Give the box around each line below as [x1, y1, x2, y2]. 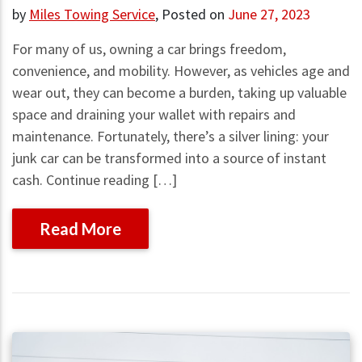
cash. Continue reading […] [12, 170, 177, 189]
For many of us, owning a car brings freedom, [12, 39, 286, 58]
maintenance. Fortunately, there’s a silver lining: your [12, 126, 329, 145]
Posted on [162, 4, 228, 23]
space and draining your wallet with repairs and [12, 104, 296, 124]
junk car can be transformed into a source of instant [12, 148, 326, 167]
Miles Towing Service [29, 4, 155, 23]
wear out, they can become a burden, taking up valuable [12, 82, 347, 102]
